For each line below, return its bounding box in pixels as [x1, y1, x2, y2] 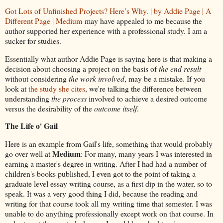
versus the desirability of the [5, 103, 94, 113]
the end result [159, 63, 201, 74]
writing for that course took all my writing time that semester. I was [5, 198, 212, 209]
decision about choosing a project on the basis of [5, 63, 159, 74]
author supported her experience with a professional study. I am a [5, 25, 207, 36]
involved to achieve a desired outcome [87, 93, 207, 104]
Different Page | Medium [5, 15, 82, 26]
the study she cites [28, 83, 85, 94]
